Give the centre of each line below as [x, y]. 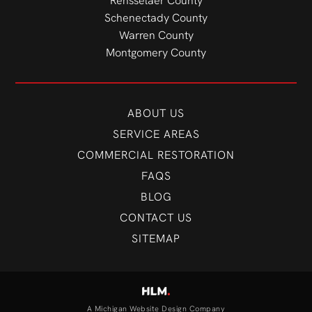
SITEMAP [156, 239]
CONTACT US [156, 218]
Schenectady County [156, 18]
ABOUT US [156, 113]
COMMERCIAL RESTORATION [156, 155]
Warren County [156, 35]
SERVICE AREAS [156, 134]
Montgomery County [156, 53]
